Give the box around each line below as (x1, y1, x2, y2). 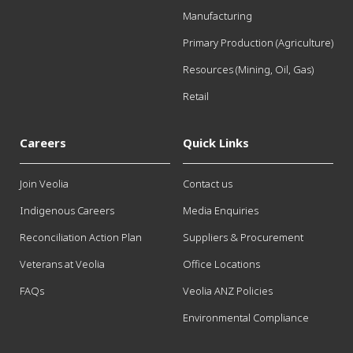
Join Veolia (20, 176, 69, 191)
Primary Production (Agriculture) (182, 35, 333, 50)
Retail (182, 89, 209, 104)
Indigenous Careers (20, 203, 114, 218)
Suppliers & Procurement (182, 230, 303, 245)
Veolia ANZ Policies (182, 284, 273, 299)
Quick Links (182, 135, 249, 151)
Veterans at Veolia (20, 257, 105, 272)
